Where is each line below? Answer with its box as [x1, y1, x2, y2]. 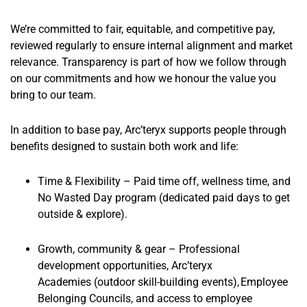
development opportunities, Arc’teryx [38, 259, 212, 273]
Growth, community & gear [38, 243, 166, 256]
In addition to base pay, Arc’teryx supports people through [10, 123, 286, 136]
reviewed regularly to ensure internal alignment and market [10, 38, 293, 52]
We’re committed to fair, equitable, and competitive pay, [10, 22, 275, 36]
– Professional [166, 243, 240, 256]
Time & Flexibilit [38, 175, 115, 188]
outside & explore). [38, 208, 127, 221]
